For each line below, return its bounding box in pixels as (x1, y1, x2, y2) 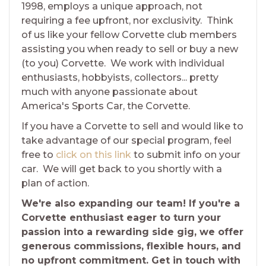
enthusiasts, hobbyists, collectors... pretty (21, 72, 218, 84)
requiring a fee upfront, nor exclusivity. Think (21, 15, 233, 27)
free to (21, 149, 56, 161)
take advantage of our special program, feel (21, 135, 232, 147)
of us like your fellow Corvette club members (21, 29, 237, 41)
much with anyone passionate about (21, 86, 198, 98)
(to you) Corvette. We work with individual (21, 58, 224, 69)
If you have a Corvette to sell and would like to (21, 121, 243, 132)
